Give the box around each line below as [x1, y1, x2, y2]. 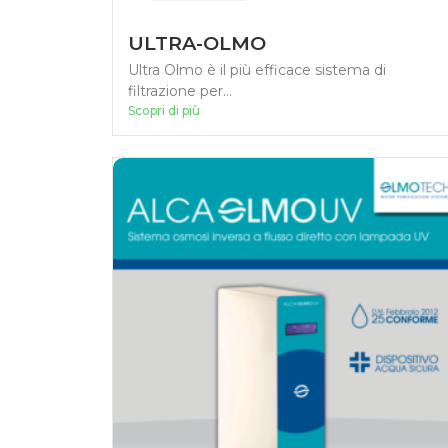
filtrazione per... [128, 82, 232, 101]
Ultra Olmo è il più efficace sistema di [128, 61, 386, 80]
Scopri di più [128, 103, 200, 119]
